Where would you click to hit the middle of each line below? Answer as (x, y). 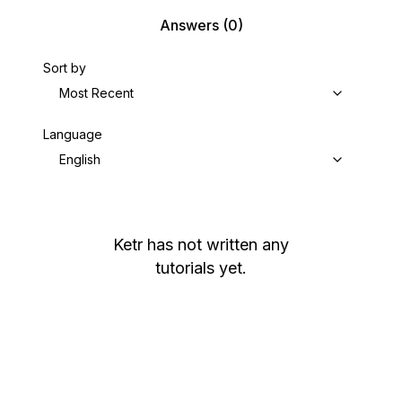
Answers (189, 25)
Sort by (65, 68)
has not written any (218, 245)
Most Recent (96, 93)
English (80, 159)
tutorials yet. (201, 268)
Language (73, 134)
